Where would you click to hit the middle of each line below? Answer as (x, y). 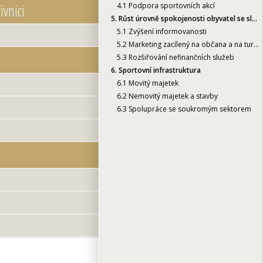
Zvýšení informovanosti (167, 31)
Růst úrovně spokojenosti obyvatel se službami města (184, 18)
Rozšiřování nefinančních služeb (181, 57)
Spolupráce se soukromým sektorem (189, 109)
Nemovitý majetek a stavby (172, 96)
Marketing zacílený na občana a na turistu (190, 44)
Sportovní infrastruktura (159, 70)
